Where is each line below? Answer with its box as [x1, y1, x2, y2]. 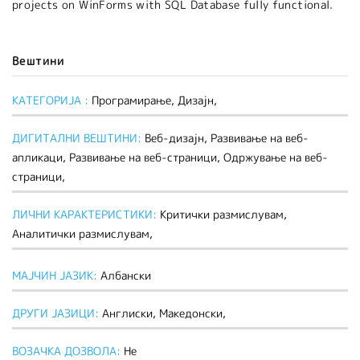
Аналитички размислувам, [12, 226, 153, 242]
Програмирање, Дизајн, [92, 92, 217, 108]
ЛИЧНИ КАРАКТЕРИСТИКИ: [12, 207, 160, 223]
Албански [100, 268, 151, 284]
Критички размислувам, [160, 207, 287, 223]
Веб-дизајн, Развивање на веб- [145, 130, 309, 146]
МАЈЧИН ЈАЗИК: [12, 268, 100, 284]
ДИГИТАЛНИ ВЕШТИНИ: [12, 130, 145, 146]
